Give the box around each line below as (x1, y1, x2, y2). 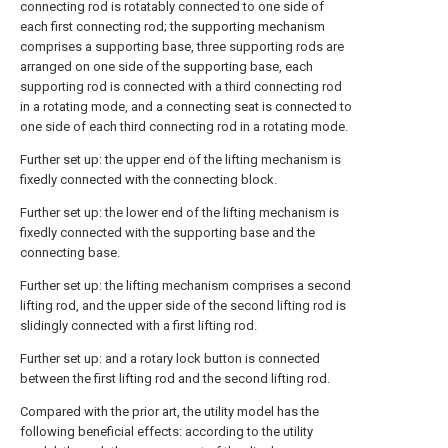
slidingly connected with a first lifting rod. (20, 318, 257, 333)
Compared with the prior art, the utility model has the (20, 404, 319, 419)
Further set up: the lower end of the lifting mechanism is (20, 205, 339, 220)
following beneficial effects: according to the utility (20, 424, 313, 439)
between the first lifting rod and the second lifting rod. (20, 371, 330, 386)
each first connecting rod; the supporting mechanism (20, 19, 325, 34)
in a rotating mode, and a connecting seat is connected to (20, 99, 352, 114)
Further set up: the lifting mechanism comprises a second (20, 278, 351, 293)
